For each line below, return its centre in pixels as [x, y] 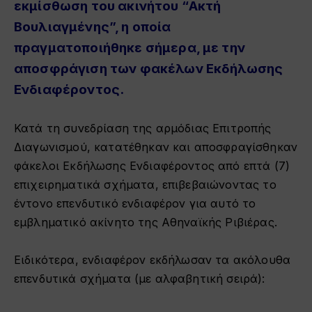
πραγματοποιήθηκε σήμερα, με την [130, 47]
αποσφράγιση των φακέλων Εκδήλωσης [149, 68]
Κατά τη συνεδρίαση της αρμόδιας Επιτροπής [143, 128]
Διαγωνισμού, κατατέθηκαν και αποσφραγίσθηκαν [156, 147]
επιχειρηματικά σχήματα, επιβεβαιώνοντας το [145, 184]
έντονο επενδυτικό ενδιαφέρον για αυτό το [135, 203]
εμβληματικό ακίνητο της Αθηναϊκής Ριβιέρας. [146, 222]
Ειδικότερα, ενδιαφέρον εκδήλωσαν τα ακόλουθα [153, 259]
